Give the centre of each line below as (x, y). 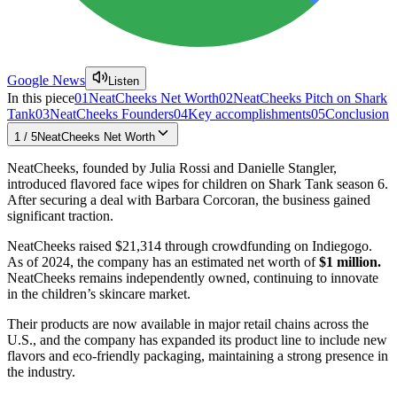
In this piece (41, 97)
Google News (46, 80)
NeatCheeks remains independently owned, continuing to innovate (193, 277)
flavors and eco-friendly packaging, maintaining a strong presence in (198, 355)
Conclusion (357, 113)
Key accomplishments (249, 113)
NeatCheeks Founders (112, 113)
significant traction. (60, 215)
